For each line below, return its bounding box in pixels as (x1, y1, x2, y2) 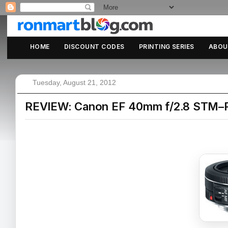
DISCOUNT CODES (64, 43, 125, 50)
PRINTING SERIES (138, 43, 194, 50)
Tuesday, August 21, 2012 (33, 78, 116, 87)
